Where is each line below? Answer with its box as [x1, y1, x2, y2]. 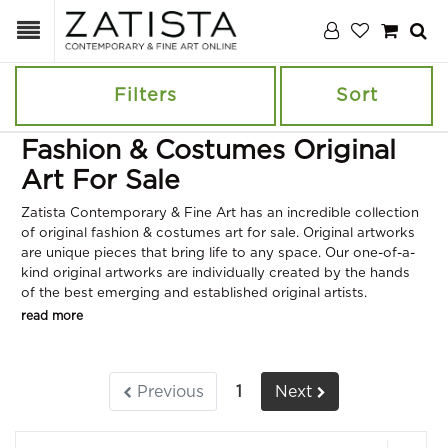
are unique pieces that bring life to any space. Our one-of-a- [21, 246, 415, 260]
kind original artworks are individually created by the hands [21, 266, 410, 280]
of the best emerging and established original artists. [21, 286, 367, 300]
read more [21, 310, 83, 322]
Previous [131, 383, 204, 400]
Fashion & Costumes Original [21, 138, 396, 164]
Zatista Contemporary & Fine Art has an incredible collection [21, 206, 419, 220]
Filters [114, 87, 178, 105]
